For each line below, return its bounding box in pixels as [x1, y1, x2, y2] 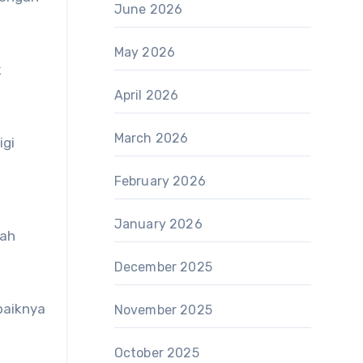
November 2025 [113, 302, 213, 318]
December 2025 [113, 259, 213, 275]
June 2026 [113, 2, 183, 17]
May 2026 [113, 45, 176, 60]
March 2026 [113, 130, 189, 146]
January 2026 [113, 216, 203, 232]
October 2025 [113, 345, 199, 361]
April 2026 [113, 88, 179, 103]
